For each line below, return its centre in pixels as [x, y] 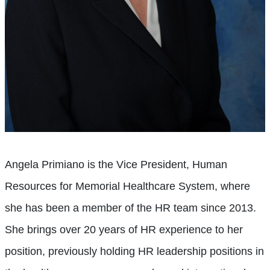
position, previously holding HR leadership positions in [134, 252]
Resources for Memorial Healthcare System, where [127, 187]
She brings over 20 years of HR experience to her [124, 230]
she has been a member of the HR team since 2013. [130, 208]
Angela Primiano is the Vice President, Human [116, 165]
